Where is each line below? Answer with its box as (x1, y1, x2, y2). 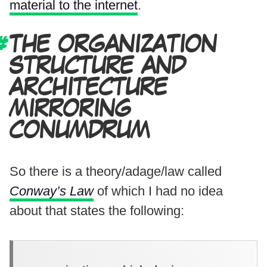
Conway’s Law (10, 183, 94, 198)
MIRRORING (10, 98, 131, 120)
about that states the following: (10, 203, 184, 218)
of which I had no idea (94, 183, 223, 198)
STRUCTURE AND (10, 55, 185, 77)
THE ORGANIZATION (10, 34, 217, 56)
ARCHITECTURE (10, 77, 167, 99)
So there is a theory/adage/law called (10, 163, 222, 179)
